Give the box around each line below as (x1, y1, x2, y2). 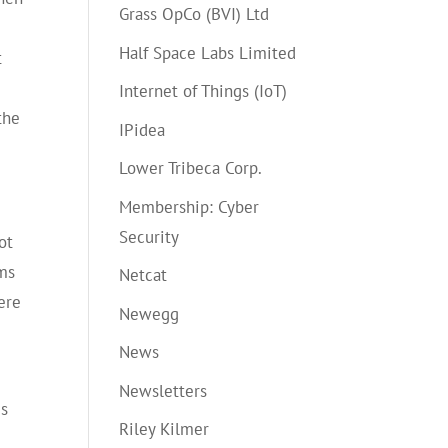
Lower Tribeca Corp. (119, 157, 263, 179)
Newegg (119, 302, 180, 325)
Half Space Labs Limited (119, 41, 297, 64)
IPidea (119, 118, 166, 141)
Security (119, 225, 180, 248)
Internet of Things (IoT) (119, 80, 288, 102)
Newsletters (119, 379, 208, 402)
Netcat (119, 264, 168, 286)
